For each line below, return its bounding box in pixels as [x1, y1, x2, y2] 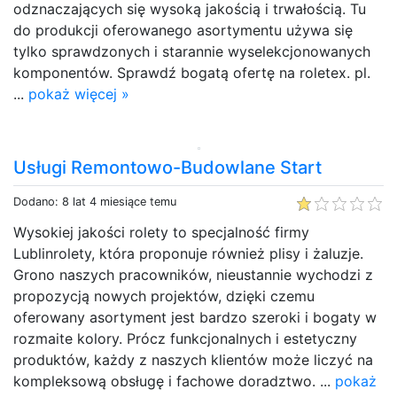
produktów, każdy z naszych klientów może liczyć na [13, 350, 373, 369]
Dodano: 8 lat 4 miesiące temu [13, 194, 176, 208]
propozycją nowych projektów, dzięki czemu [13, 286, 315, 305]
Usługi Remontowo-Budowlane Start [13, 156, 322, 178]
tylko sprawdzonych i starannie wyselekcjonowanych [13, 42, 370, 60]
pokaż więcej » [28, 84, 129, 103]
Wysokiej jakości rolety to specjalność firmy [13, 222, 309, 241]
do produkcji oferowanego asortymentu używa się [13, 20, 353, 39]
